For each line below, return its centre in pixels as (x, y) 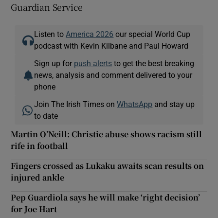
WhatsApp (135, 104)
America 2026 (90, 34)
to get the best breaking (153, 64)
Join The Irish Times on (76, 104)
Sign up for (54, 64)
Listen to (50, 34)
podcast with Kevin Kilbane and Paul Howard (111, 46)
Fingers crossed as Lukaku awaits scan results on (108, 166)
